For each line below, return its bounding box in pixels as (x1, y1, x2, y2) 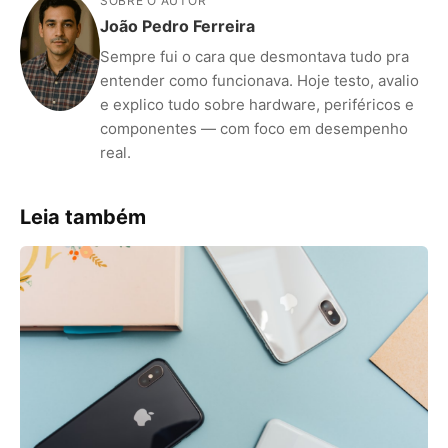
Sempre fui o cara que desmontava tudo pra (100, 47, 409, 67)
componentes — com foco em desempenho (100, 119, 408, 139)
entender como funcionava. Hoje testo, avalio (100, 71, 419, 91)
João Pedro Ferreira (100, 16, 255, 37)
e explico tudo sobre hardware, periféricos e (100, 95, 414, 115)
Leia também (20, 205, 146, 230)
